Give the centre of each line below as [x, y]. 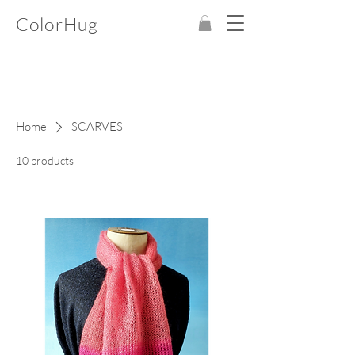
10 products [45, 161]
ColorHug [57, 24]
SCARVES [97, 127]
